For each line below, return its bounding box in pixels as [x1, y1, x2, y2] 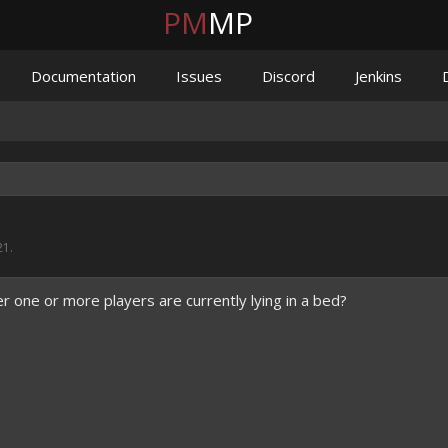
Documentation [31, 66, 136, 86]
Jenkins [355, 66, 402, 86]
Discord [262, 66, 315, 86]
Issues [176, 66, 222, 86]
